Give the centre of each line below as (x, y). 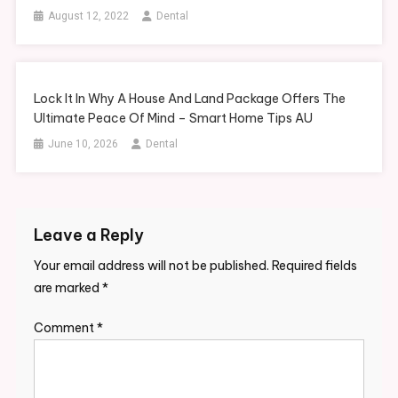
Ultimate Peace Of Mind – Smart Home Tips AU (174, 119)
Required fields (314, 266)
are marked (68, 288)
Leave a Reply (88, 235)
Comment (65, 328)
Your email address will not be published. (151, 266)
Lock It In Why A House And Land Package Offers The (190, 99)
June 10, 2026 (84, 144)
